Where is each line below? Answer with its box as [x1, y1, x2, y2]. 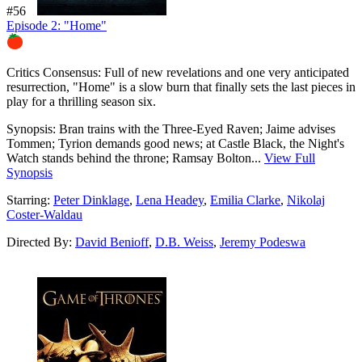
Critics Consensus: [6, 65, 101, 79]
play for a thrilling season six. [6, 94, 156, 108]
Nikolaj [287, 192, 325, 207]
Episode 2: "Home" [6, 18, 107, 32]
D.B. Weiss [155, 234, 213, 249]
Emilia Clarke [210, 192, 280, 207]
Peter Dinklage [53, 192, 129, 207]
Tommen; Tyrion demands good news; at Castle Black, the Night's [6, 136, 344, 150]
